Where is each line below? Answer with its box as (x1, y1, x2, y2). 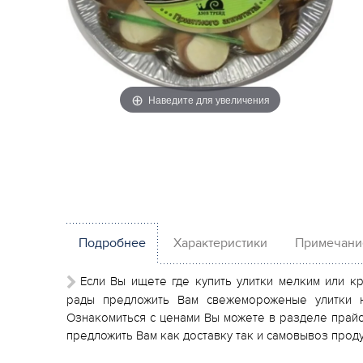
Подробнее (79, 235, 146, 251)
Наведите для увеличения (147, 92, 270, 106)
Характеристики (173, 235, 267, 251)
